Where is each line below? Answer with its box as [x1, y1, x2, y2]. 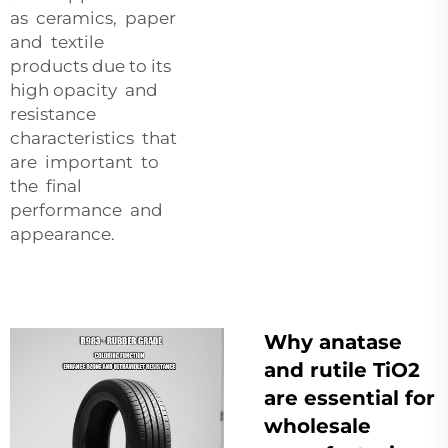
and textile [10, 31, 104, 52]
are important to [10, 151, 159, 172]
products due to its [10, 55, 175, 76]
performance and [10, 199, 167, 220]
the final [10, 175, 86, 196]
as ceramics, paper [10, 7, 176, 28]
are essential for [264, 385, 435, 410]
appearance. [10, 223, 115, 244]
